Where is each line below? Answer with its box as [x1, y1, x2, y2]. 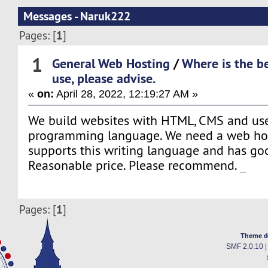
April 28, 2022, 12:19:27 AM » [54, 87, 199, 100]
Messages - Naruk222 [23, 8, 130, 25]
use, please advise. [52, 69, 156, 87]
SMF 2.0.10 [226, 243, 263, 251]
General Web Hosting [52, 54, 170, 72]
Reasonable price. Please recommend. [28, 157, 240, 173]
